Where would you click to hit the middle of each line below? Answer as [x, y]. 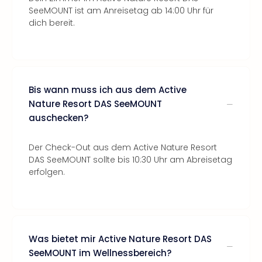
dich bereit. [52, 23]
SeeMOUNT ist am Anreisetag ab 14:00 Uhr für [121, 11]
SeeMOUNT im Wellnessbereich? [100, 253]
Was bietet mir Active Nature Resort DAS [120, 239]
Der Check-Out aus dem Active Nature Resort [123, 147]
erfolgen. [47, 172]
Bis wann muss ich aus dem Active [108, 90]
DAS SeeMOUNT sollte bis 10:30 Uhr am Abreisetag [130, 160]
